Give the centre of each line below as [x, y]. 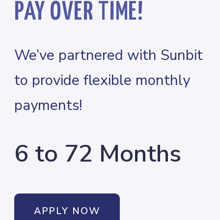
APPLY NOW [67, 211]
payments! [48, 105]
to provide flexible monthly [102, 80]
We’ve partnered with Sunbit [109, 55]
